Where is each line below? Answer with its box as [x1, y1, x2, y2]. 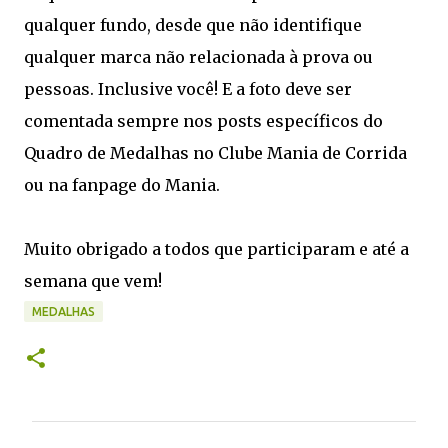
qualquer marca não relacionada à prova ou [24, 47, 373, 67]
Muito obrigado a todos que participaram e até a [24, 239, 409, 259]
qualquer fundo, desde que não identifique [24, 15, 362, 35]
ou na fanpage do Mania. [24, 175, 220, 195]
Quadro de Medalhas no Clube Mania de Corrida [24, 143, 407, 163]
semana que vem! [24, 271, 162, 291]
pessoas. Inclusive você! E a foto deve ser [24, 79, 352, 99]
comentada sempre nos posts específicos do [24, 111, 383, 131]
